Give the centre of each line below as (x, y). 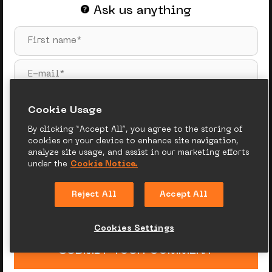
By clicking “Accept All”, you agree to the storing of (135, 130)
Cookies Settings (134, 229)
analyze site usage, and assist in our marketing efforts (138, 153)
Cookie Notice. (104, 164)
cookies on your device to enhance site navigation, (133, 141)
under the (48, 164)
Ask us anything (143, 11)
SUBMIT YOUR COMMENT (136, 251)
